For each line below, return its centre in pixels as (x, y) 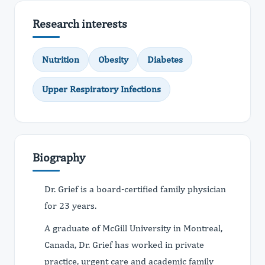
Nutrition (61, 59)
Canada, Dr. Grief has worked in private (124, 245)
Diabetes (165, 59)
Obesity (113, 59)
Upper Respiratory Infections (101, 89)
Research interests (80, 23)
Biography (59, 157)
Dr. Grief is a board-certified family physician (135, 189)
